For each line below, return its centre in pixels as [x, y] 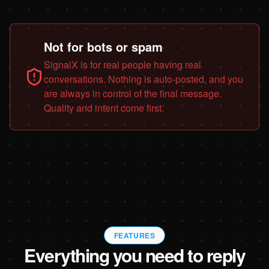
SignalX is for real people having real [122, 64]
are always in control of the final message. [133, 93]
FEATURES [134, 235]
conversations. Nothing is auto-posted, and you [144, 79]
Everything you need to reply [134, 255]
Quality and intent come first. [104, 107]
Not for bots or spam [103, 46]
